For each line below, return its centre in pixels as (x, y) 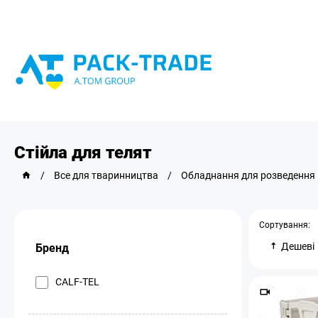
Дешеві (298, 246)
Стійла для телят (83, 152)
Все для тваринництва (106, 175)
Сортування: (285, 225)
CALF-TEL (77, 281)
